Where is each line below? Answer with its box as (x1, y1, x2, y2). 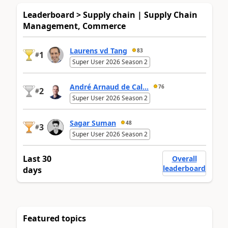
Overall (172, 154, 197, 164)
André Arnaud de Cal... (70, 81, 149, 92)
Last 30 (23, 153, 51, 165)
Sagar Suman (70, 118, 116, 128)
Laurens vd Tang (70, 45, 127, 55)
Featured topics (23, 213, 86, 224)
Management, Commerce (23, 20, 126, 32)
